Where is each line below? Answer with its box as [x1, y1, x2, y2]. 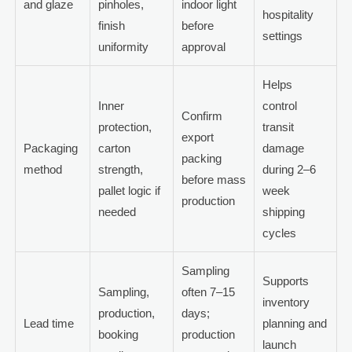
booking [97, 328, 138, 342]
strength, [97, 163, 143, 177]
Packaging [23, 141, 78, 156]
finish [97, 19, 125, 33]
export [181, 130, 214, 145]
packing [181, 152, 222, 166]
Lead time [23, 317, 74, 331]
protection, [97, 120, 152, 134]
